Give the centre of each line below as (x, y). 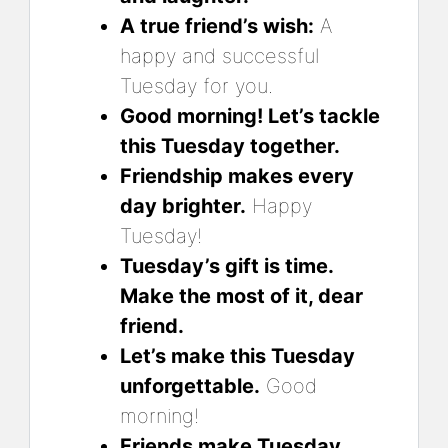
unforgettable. (190, 385)
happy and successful (219, 55)
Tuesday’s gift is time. (226, 265)
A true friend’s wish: (217, 25)
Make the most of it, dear (241, 295)
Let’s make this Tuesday (237, 355)
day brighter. (183, 205)
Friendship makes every (237, 175)
